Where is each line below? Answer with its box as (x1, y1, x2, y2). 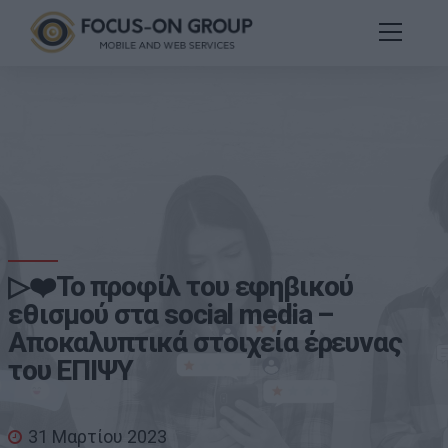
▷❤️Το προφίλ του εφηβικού (8, 269, 353, 303)
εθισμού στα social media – (8, 297, 334, 331)
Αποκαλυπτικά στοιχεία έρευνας (8, 325, 402, 359)
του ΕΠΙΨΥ (8, 353, 133, 387)
